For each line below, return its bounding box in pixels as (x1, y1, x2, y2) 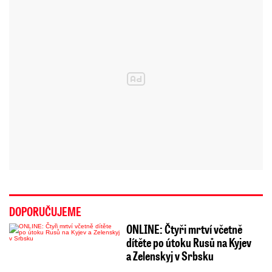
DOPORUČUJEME (9, 203, 81, 220)
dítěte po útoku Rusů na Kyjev (126, 234, 251, 251)
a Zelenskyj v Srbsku (126, 248, 214, 264)
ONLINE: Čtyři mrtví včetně (126, 221, 242, 237)
